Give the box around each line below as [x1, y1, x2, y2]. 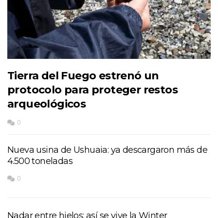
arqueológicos [7, 97, 86, 110]
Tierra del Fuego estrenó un [7, 69, 159, 82]
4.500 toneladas [7, 155, 73, 166]
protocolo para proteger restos [7, 83, 178, 96]
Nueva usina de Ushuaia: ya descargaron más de [7, 144, 207, 155]
